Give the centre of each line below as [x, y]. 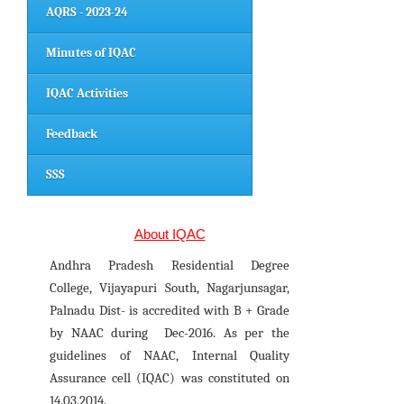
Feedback [72, 133]
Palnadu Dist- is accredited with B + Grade [170, 310]
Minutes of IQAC [91, 52]
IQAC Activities [87, 93]
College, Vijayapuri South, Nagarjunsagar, [170, 287]
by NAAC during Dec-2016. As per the [170, 332]
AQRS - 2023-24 [87, 12]
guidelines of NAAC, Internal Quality [170, 355]
